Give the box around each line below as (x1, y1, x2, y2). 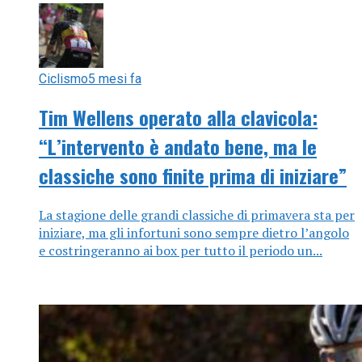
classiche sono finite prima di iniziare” (39, 161, 347, 191)
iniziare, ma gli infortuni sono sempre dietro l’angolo (39, 223, 349, 242)
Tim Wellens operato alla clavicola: (39, 103, 318, 133)
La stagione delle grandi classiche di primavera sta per (39, 205, 355, 224)
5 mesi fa (88, 71, 141, 87)
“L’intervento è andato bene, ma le (39, 132, 317, 162)
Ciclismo (39, 71, 88, 87)
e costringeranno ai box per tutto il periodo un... (39, 241, 322, 259)
